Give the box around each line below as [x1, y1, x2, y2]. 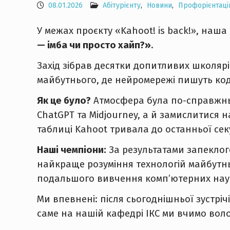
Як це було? [37, 95, 91, 106]
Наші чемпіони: [37, 144, 106, 156]
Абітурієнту [103, 1, 141, 10]
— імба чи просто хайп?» [37, 40, 151, 51]
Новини [147, 1, 172, 10]
